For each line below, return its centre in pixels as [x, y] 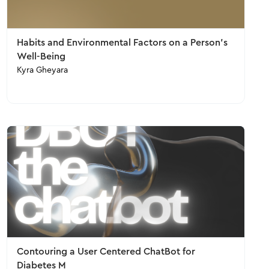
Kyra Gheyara [42, 70]
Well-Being [41, 56]
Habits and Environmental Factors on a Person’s [122, 43]
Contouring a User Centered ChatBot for [106, 252]
